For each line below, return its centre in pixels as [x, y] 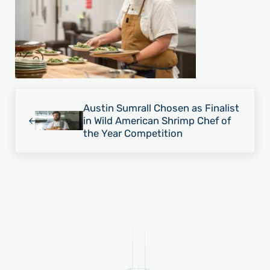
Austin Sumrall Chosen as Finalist [161, 108]
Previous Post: [48, 96]
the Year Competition [133, 133]
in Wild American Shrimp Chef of [157, 120]
